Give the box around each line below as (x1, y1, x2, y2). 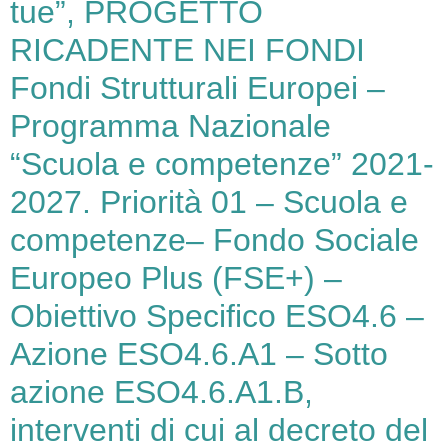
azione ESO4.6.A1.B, (10, 374, 313, 411)
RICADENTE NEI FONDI (10, 32, 365, 69)
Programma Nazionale (10, 108, 331, 145)
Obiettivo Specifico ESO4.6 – (10, 298, 424, 335)
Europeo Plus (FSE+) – (10, 260, 342, 297)
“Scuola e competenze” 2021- (10, 146, 434, 183)
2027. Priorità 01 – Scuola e (10, 184, 408, 221)
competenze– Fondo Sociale (10, 222, 419, 259)
